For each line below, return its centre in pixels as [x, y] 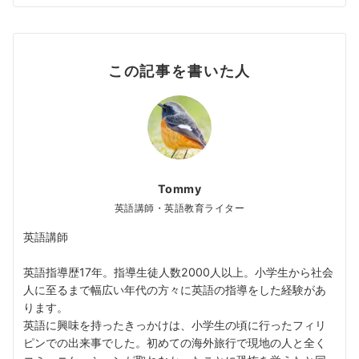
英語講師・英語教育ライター [179, 209]
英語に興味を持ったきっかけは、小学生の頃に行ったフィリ [175, 325]
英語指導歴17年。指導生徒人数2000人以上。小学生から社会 [178, 272]
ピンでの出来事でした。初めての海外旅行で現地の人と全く [175, 343]
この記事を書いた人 [179, 71]
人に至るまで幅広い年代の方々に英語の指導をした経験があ [175, 290]
